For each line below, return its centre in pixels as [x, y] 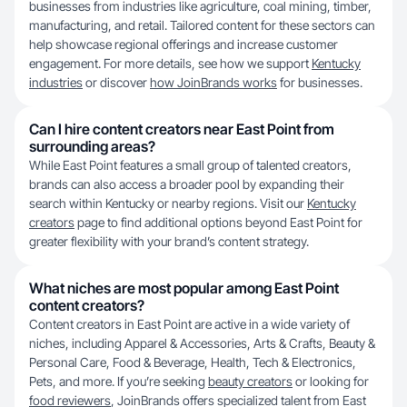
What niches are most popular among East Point [184, 288]
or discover [116, 82]
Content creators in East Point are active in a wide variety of [189, 324]
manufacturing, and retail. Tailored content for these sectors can [202, 25]
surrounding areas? [92, 146]
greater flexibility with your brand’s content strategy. [169, 241]
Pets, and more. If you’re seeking [119, 381]
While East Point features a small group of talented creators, [190, 165]
